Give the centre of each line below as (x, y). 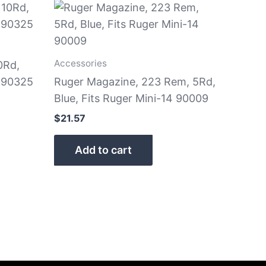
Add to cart (103, 150)
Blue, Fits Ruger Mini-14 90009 (131, 98)
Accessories (80, 63)
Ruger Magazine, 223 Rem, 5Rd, (135, 81)
